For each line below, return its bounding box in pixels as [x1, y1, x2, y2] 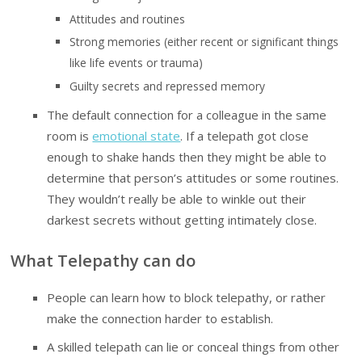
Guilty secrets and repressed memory [69, 78, 266, 95]
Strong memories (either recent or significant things [69, 34, 339, 50]
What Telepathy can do [11, 249, 196, 272]
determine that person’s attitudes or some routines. [47, 170, 339, 187]
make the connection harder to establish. [47, 310, 274, 327]
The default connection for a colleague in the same [47, 107, 327, 124]
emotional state [92, 128, 181, 145]
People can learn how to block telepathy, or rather [47, 289, 326, 306]
